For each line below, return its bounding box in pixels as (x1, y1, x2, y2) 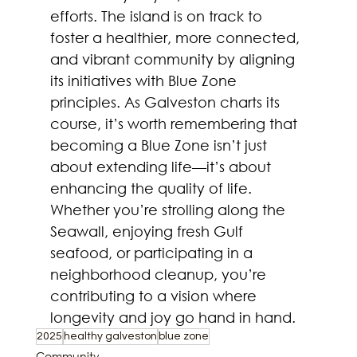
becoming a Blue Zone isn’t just (49, 135, 271, 154)
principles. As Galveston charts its (49, 92, 284, 111)
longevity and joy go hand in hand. (49, 308, 304, 326)
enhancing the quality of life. (49, 178, 256, 197)
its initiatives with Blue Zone (49, 71, 241, 89)
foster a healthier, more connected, (49, 28, 304, 46)
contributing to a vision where (49, 286, 261, 304)
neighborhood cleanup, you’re (49, 265, 270, 283)
